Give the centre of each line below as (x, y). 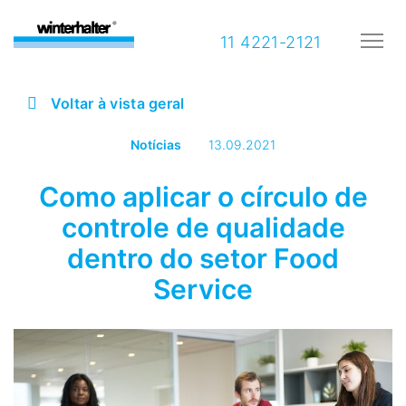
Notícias (156, 144)
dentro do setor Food (203, 258)
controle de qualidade (203, 227)
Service (203, 289)
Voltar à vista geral (116, 103)
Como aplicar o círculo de (203, 196)
